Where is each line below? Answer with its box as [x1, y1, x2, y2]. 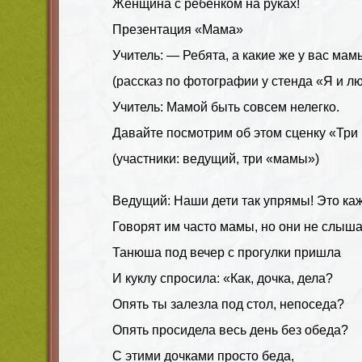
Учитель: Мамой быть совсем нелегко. [112, 99, 339, 114]
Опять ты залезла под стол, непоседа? [112, 297, 344, 311]
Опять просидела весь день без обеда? [112, 322, 348, 337]
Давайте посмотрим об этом [112, 125, 285, 140]
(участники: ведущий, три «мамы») [112, 151, 319, 166]
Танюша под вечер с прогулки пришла [112, 245, 341, 259]
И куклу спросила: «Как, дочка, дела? [112, 271, 333, 285]
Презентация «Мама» [112, 22, 243, 36]
